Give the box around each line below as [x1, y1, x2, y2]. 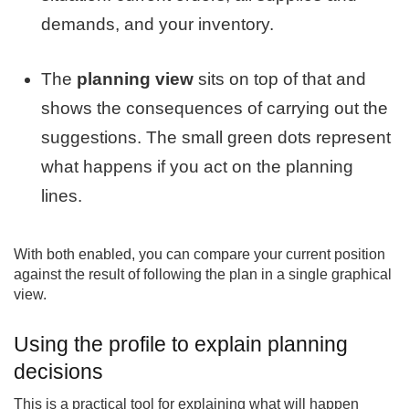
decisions [14, 359, 103, 383]
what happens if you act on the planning [41, 157, 354, 177]
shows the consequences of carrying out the [41, 99, 389, 119]
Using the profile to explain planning [14, 331, 348, 356]
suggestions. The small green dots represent [41, 128, 392, 148]
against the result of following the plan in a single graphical [14, 266, 392, 282]
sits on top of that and [194, 69, 367, 89]
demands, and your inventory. [41, 14, 275, 34]
